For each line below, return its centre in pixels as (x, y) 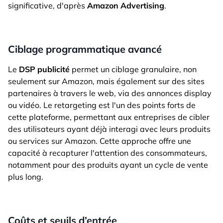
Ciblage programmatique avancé (85, 49)
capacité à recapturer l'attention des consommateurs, (108, 153)
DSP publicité (44, 69)
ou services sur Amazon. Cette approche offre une (100, 141)
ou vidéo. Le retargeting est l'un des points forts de (102, 105)
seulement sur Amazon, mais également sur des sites (106, 81)
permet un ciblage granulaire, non (133, 69)
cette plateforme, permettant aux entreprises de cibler (109, 117)
